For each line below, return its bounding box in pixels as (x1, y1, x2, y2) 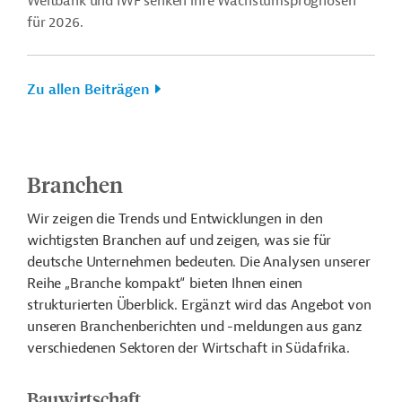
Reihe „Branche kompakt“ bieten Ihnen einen (27, 275, 303, 293)
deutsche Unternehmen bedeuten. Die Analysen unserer (27, 253, 371, 271)
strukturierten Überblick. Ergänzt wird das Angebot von (27, 296, 371, 314)
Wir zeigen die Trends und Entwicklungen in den (27, 210, 323, 228)
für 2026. (27, 13, 83, 31)
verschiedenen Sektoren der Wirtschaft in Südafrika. (27, 339, 350, 357)
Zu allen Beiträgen (27, 81, 150, 99)
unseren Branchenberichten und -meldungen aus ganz (27, 318, 363, 336)
